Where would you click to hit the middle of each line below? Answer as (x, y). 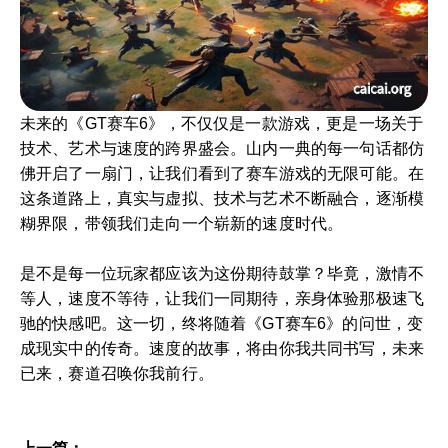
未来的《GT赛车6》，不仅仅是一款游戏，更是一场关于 (222, 123)
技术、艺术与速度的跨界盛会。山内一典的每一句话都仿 (222, 148)
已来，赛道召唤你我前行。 (117, 373)
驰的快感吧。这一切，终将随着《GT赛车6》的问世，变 (222, 323)
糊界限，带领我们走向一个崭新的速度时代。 (182, 223)
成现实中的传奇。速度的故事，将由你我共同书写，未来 (222, 348)
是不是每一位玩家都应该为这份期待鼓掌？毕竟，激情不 (222, 273)
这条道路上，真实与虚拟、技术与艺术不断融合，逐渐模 (222, 198)
